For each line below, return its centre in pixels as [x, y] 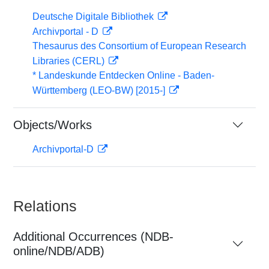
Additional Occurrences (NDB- [93, 237]
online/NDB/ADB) [59, 251]
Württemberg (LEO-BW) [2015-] [100, 90]
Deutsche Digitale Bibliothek [94, 17]
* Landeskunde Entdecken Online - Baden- [123, 75]
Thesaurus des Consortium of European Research [139, 46]
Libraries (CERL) [70, 61]
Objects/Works [53, 125]
